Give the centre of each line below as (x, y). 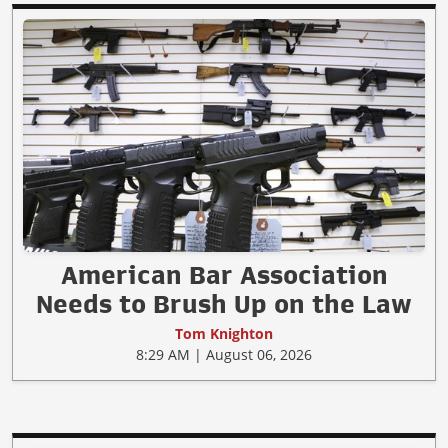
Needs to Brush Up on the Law (224, 303)
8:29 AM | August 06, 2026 (224, 354)
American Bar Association (224, 274)
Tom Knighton (224, 333)
